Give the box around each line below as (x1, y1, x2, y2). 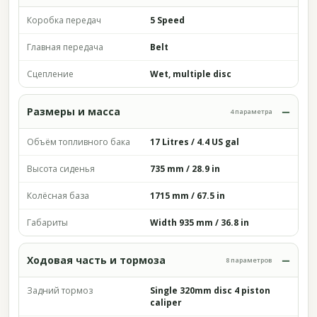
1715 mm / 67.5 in (150, 190, 225, 202)
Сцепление (27, 68, 74, 80)
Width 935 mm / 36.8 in (150, 217, 249, 229)
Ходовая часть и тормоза (27, 253, 166, 267)
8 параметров (226, 255, 272, 265)
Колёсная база (27, 190, 89, 202)
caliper (150, 296, 182, 309)
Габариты (27, 217, 68, 229)
